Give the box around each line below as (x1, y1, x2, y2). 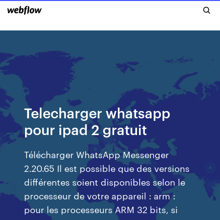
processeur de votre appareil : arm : (24, 189, 176, 201)
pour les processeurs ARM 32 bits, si (24, 203, 178, 215)
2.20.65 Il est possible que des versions (24, 162, 190, 174)
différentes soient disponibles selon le (24, 175, 186, 188)
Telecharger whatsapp (24, 103, 171, 121)
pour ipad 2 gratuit (24, 120, 147, 138)
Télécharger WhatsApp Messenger (24, 148, 169, 160)
